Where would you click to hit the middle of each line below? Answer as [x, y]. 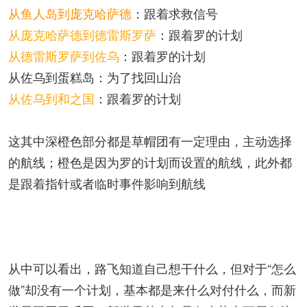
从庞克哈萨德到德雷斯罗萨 [82, 34]
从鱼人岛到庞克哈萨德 [70, 13]
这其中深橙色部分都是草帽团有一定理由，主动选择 [150, 140]
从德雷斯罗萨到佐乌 [64, 56]
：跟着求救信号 [175, 13]
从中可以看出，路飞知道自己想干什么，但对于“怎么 [152, 268]
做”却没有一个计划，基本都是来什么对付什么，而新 [152, 289]
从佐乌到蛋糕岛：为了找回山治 [95, 77]
